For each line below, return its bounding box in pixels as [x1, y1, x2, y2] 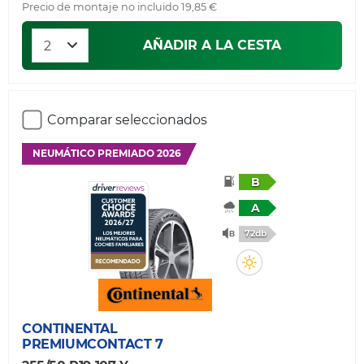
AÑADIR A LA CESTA [143, 37, 281, 53]
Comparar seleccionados [47, 112, 207, 128]
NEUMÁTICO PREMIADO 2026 [32, 147, 181, 160]
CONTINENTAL [22, 320, 118, 336]
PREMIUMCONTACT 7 [22, 336, 163, 352]
